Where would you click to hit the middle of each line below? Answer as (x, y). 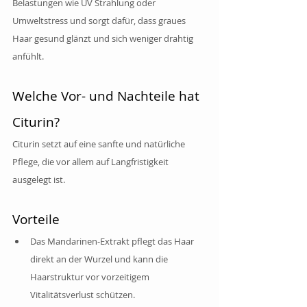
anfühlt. (28, 56)
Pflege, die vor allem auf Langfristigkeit (91, 161)
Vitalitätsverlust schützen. (83, 294)
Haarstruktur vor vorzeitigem (91, 277)
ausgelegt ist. (39, 179)
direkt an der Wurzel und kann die (100, 259)
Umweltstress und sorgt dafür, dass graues (100, 20)
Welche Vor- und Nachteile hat (108, 96)
